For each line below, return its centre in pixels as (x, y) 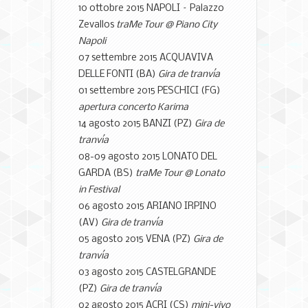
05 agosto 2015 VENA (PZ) (136, 239)
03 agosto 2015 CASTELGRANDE (147, 272)
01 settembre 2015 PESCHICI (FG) (150, 91)
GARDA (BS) (107, 173)
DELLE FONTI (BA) (118, 74)
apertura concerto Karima (133, 107)
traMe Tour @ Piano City (167, 25)
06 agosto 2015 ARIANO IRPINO (147, 206)
